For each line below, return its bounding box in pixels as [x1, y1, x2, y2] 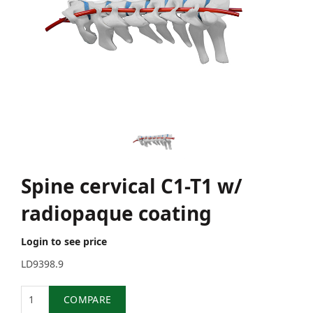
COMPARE [64, 293, 112, 307]
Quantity [34, 286, 75, 300]
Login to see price [21, 235, 107, 249]
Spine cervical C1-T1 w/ [21, 173, 242, 200]
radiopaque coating [21, 200, 212, 227]
